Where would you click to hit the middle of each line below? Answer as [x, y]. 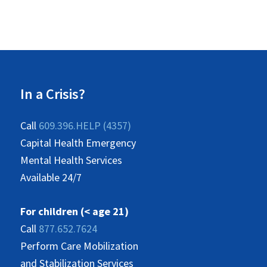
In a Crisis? [53, 94]
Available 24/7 [51, 177]
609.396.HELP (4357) [85, 125]
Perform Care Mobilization [79, 246]
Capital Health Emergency [78, 142]
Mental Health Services [71, 160]
